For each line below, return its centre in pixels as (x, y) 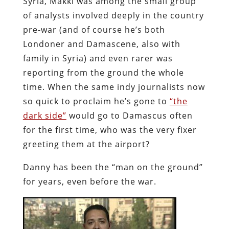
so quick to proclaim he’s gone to (96, 101)
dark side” (44, 115)
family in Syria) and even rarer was (98, 58)
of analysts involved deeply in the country (113, 15)
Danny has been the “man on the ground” (113, 167)
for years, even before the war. (89, 181)
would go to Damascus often (129, 115)
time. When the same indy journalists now (114, 87)
